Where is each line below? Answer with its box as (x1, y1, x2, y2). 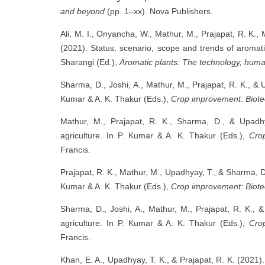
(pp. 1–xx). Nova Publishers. (105, 6, 213, 16)
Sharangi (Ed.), (60, 57, 119, 67)
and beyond (60, 6, 105, 16)
